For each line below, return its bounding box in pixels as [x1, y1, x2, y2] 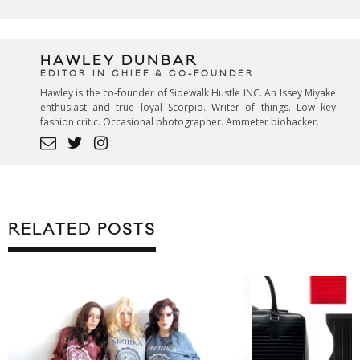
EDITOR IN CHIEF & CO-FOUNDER [40, 68, 255, 80]
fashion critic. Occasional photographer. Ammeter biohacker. [40, 115, 319, 129]
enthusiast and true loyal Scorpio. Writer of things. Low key [40, 100, 336, 115]
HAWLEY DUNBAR [40, 52, 198, 71]
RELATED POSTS [8, 220, 156, 240]
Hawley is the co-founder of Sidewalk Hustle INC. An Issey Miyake [40, 86, 336, 100]
